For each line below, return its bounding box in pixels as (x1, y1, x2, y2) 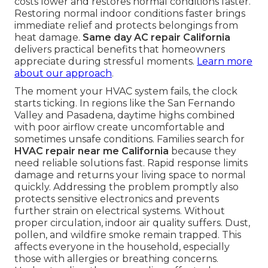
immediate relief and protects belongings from (14, 20, 238, 32)
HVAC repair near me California (14, 145, 169, 157)
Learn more (197, 56, 252, 68)
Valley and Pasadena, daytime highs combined (14, 109, 235, 121)
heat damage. (14, 32, 83, 44)
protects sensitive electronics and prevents (14, 193, 219, 205)
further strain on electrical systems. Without (14, 205, 225, 217)
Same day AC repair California (83, 32, 230, 44)
